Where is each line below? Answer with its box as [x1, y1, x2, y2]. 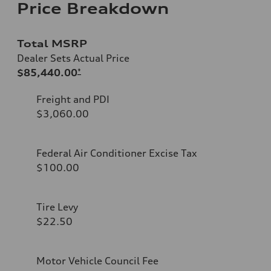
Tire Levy [36, 200, 78, 213]
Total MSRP [17, 37, 87, 50]
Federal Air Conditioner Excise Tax [36, 146, 197, 159]
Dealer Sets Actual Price [17, 51, 129, 64]
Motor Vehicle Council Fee [36, 254, 158, 267]
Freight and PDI [36, 93, 109, 105]
